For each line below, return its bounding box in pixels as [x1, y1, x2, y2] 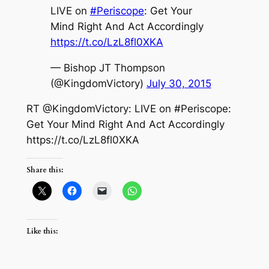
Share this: [26, 165, 63, 175]
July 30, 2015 [146, 77, 211, 89]
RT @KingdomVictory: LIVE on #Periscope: [26, 103, 231, 115]
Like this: [26, 226, 58, 236]
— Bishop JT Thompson [50, 61, 165, 74]
